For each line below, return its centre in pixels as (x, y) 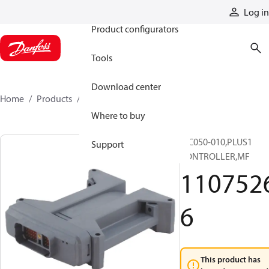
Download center (126, 86)
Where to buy (118, 115)
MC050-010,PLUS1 (216, 142)
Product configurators (135, 29)
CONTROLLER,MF (215, 156)
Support (107, 144)
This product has (231, 259)
